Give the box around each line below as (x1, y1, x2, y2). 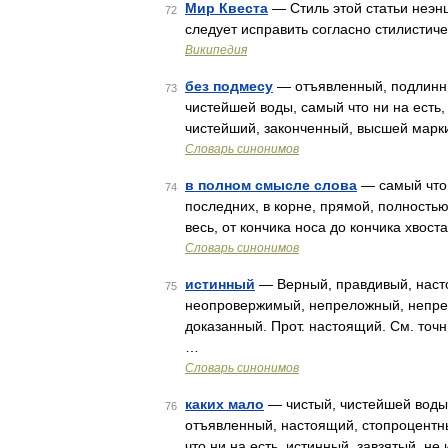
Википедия (185, 43, 247, 57)
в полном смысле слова (185, 177, 357, 193)
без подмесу (185, 78, 273, 94)
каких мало (185, 396, 264, 412)
